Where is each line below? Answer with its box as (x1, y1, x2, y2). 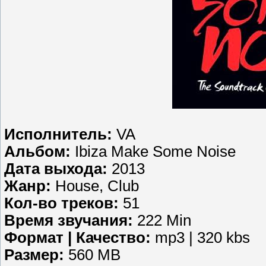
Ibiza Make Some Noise (75, 142, 236, 160)
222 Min (137, 211, 191, 229)
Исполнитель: (4, 125, 116, 142)
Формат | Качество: (4, 229, 155, 246)
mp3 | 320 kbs (155, 229, 250, 246)
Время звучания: (4, 211, 137, 229)
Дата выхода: (4, 160, 112, 177)
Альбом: (4, 142, 75, 160)
